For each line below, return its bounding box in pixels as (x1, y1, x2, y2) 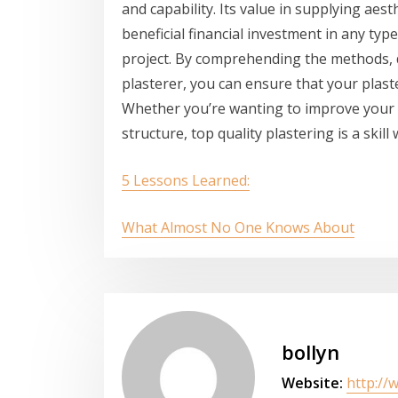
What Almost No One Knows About (122, 218, 354, 238)
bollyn (282, 338, 339, 365)
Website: (282, 372, 343, 393)
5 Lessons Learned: (122, 171, 250, 191)
